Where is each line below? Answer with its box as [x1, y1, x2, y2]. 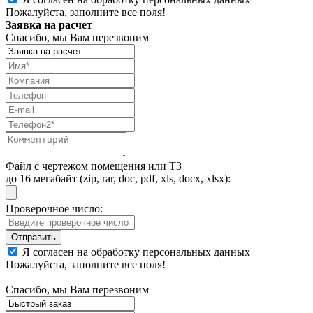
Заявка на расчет [6, 19, 92, 31]
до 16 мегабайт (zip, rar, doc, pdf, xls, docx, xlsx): [6, 173, 231, 185]
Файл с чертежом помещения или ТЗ [6, 160, 182, 173]
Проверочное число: [6, 203, 103, 215]
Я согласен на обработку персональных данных [22, 246, 250, 259]
